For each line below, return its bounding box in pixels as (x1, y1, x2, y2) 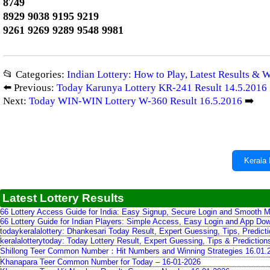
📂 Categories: (3, 69, 67, 80)
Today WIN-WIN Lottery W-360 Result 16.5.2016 (29, 95, 242, 107)
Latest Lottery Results (2, 192, 124, 204)
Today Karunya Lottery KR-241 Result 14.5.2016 (57, 82, 267, 93)
